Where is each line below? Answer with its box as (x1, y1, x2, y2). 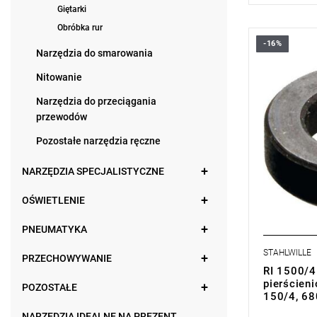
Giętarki (57, 4, 86, 14)
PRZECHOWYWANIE (22, 253, 112, 264)
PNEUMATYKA (22, 224, 87, 235)
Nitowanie (36, 71, 82, 83)
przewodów (36, 111, 87, 122)
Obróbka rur (57, 23, 103, 33)
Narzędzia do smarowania (36, 47, 153, 59)
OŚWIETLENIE (22, 195, 85, 206)
